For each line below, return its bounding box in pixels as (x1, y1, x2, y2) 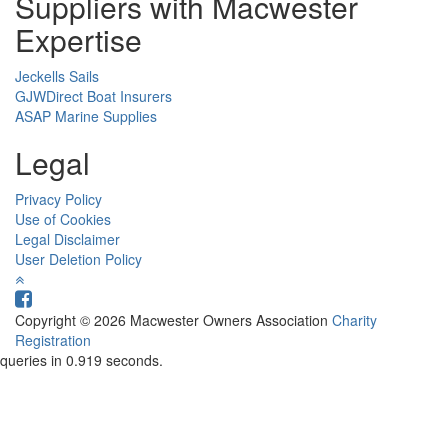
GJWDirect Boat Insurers (15, 86, 172, 107)
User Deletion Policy (15, 249, 142, 270)
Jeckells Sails (15, 66, 99, 87)
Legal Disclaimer (15, 229, 120, 250)
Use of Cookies (15, 209, 111, 230)
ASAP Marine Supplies (15, 106, 157, 127)
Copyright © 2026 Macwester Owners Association (15, 310, 332, 331)
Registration (15, 330, 91, 351)
